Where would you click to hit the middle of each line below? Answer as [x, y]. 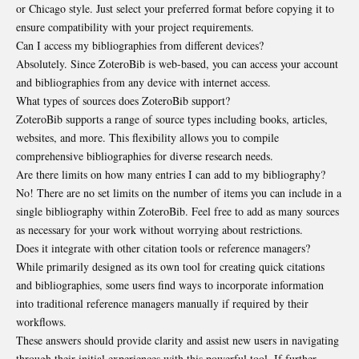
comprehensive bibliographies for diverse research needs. [145, 155]
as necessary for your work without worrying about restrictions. [159, 229]
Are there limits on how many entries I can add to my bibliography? [171, 174]
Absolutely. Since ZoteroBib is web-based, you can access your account [177, 63]
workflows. [41, 321]
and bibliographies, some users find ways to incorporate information [170, 284]
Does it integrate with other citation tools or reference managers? [163, 248]
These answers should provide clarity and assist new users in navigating [177, 340]
